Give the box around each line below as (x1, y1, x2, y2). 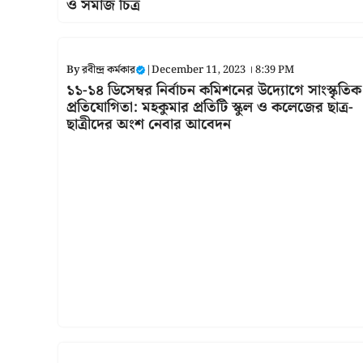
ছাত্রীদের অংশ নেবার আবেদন (66, 112, 231, 136)
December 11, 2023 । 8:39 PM (152, 61, 294, 79)
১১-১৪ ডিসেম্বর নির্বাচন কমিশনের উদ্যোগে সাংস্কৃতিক (66, 78, 361, 102)
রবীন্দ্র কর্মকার (82, 61, 135, 79)
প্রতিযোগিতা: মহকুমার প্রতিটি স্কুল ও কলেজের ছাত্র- (66, 95, 353, 119)
